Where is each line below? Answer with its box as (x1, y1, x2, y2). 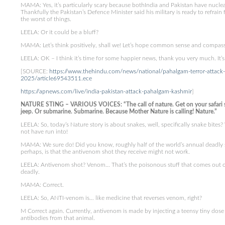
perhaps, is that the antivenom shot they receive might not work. (20, 149, 190, 155)
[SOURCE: (20, 68, 49, 74)
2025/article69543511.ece (20, 75, 92, 81)
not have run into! (20, 129, 68, 135)
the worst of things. (20, 16, 71, 22)
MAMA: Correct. (20, 182, 64, 188)
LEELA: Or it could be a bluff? (20, 29, 98, 35)
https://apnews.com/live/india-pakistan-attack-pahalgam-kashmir (20, 88, 192, 94)
